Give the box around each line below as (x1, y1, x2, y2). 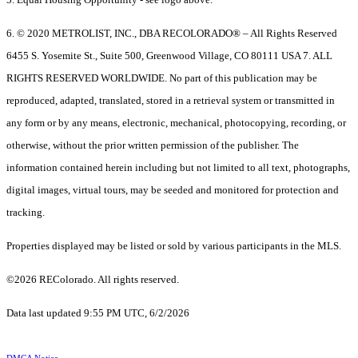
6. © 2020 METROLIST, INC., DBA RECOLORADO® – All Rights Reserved (6, 27, 337, 40)
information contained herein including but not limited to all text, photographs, (6, 161, 350, 174)
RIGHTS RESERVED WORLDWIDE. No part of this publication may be (6, 72, 317, 85)
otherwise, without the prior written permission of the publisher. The (6, 139, 299, 152)
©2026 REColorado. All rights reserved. (6, 273, 181, 286)
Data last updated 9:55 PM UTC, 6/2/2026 (6, 307, 189, 320)
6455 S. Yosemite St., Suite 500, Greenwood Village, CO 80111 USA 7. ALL (6, 50, 332, 62)
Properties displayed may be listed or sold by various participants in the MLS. (6, 240, 341, 253)
